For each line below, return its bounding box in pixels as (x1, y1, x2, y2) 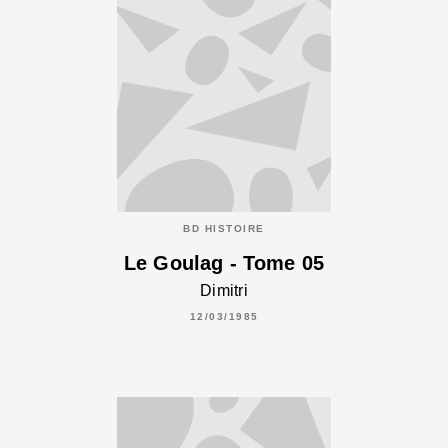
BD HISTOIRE (183, 223, 265, 235)
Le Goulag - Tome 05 (123, 252, 325, 275)
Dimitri (200, 281, 248, 299)
